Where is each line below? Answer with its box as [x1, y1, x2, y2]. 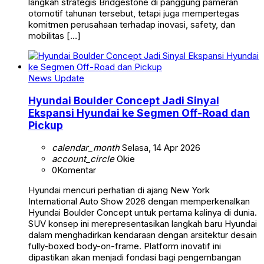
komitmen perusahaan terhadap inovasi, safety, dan [28, 19, 235, 31]
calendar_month [52, 141, 120, 153]
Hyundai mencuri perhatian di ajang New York [28, 184, 210, 196]
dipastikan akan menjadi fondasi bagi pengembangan [28, 251, 241, 263]
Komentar [57, 164, 96, 176]
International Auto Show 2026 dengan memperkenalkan [28, 195, 250, 207]
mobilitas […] [28, 30, 81, 42]
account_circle [52, 153, 114, 164]
